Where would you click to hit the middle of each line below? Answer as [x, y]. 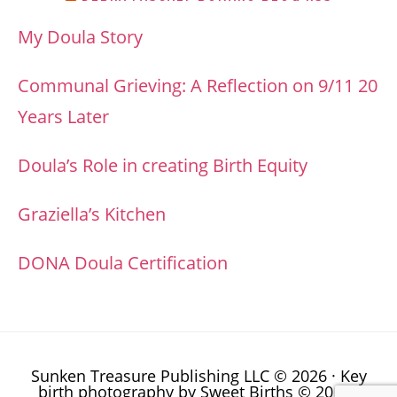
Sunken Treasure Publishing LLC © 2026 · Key [198, 376]
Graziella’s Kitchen [92, 214]
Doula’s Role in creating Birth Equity [163, 165]
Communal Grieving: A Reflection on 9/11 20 [198, 86]
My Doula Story [80, 37]
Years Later [63, 117]
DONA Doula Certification [123, 263]
